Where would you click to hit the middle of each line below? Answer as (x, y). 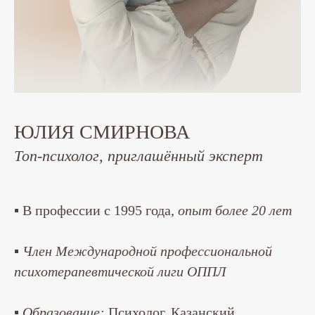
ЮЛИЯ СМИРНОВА (102, 132)
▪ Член (33, 251)
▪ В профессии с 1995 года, (96, 211)
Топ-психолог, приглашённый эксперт (139, 156)
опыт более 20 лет (235, 211)
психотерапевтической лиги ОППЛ (120, 272)
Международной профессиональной (164, 251)
